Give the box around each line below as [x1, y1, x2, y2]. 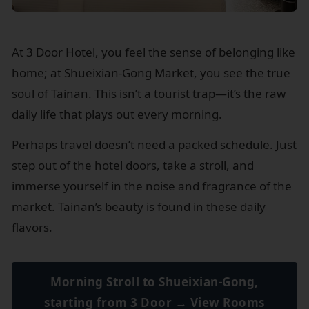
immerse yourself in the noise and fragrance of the [12, 178, 292, 195]
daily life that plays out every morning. [12, 106, 222, 122]
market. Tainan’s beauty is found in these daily [12, 199, 266, 215]
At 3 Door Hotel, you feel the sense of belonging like [12, 43, 295, 60]
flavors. [12, 219, 52, 236]
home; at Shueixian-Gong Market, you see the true [12, 64, 290, 81]
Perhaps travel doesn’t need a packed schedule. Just [12, 137, 297, 153]
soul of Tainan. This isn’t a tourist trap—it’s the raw [12, 85, 286, 101]
